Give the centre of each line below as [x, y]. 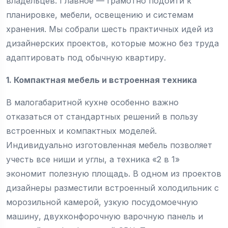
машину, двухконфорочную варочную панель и [105, 217]
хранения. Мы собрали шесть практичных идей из [110, 29]
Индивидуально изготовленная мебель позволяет [109, 145]
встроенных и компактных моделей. [81, 131]
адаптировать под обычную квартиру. [86, 58]
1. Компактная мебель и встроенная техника [102, 80]
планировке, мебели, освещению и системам [100, 15]
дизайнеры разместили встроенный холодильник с [112, 188]
